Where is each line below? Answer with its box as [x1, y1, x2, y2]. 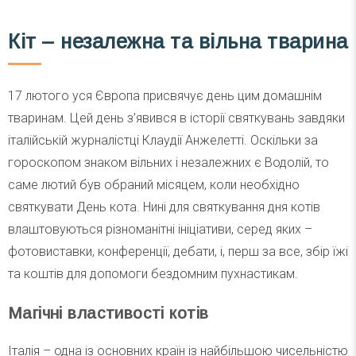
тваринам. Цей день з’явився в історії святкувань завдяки [8, 110, 345, 126]
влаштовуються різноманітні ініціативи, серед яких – [8, 222, 312, 238]
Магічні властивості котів [8, 303, 209, 322]
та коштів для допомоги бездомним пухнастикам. [8, 266, 298, 282]
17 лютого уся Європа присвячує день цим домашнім [8, 88, 322, 104]
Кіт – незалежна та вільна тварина [8, 29, 348, 52]
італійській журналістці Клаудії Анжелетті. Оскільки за [8, 133, 318, 149]
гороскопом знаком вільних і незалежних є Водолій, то [8, 155, 329, 171]
